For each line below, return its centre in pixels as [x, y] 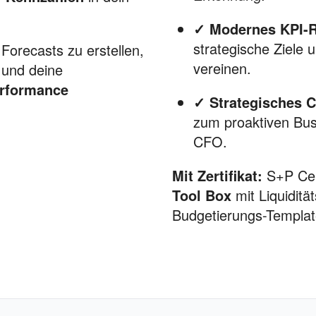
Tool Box [202, 195]
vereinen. [222, 68]
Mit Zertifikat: [217, 175]
